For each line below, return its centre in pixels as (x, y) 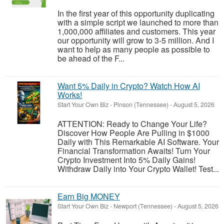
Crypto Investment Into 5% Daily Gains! (126, 160)
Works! (70, 95)
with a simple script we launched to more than (138, 22)
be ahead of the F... (91, 58)
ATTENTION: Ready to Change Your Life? (132, 124)
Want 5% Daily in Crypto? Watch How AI (129, 86)
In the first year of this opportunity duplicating (136, 13)
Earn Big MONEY (89, 196)
